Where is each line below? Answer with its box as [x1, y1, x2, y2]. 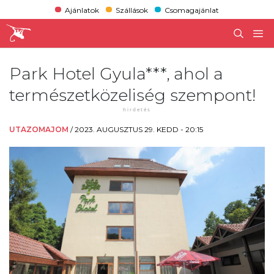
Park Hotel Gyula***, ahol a [9, 63, 223, 84]
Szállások [115, 5, 148, 15]
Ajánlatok [64, 5, 99, 15]
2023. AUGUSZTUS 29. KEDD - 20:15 [75, 124, 203, 134]
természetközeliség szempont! [9, 84, 256, 105]
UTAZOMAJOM [9, 124, 68, 134]
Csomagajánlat [165, 5, 220, 15]
